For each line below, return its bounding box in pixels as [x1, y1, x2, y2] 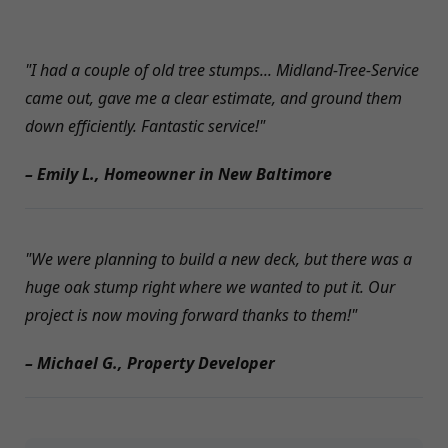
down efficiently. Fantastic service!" [25, 115, 265, 138]
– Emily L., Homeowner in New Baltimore [25, 163, 332, 186]
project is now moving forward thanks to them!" [25, 304, 357, 327]
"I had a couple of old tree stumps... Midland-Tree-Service [25, 59, 419, 82]
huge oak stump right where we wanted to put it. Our [25, 276, 395, 299]
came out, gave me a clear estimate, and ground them [25, 87, 402, 110]
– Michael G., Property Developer [25, 352, 275, 375]
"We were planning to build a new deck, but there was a [25, 248, 412, 271]
